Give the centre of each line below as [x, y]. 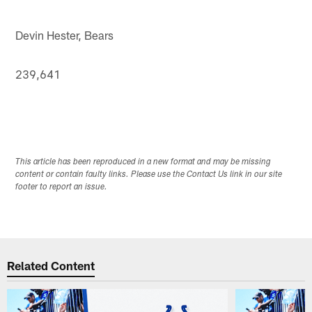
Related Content [51, 266]
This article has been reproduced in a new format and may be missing [143, 162]
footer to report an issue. [62, 187]
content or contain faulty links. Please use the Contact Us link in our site [149, 174]
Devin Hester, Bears [65, 34]
